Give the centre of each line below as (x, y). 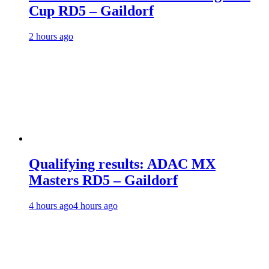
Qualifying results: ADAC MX (122, 164)
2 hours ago (51, 36)
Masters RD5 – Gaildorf (103, 180)
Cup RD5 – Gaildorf (91, 11)
